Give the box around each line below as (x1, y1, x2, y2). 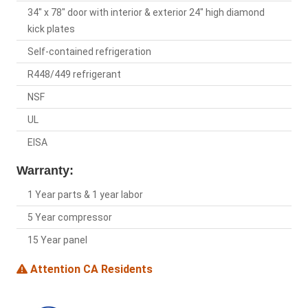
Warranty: (16, 164, 74, 178)
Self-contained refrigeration (27, 46, 151, 58)
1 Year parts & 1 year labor (27, 189, 143, 201)
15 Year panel (27, 234, 87, 246)
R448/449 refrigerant (27, 69, 121, 80)
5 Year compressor (27, 212, 112, 223)
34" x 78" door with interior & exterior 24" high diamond (27, 7, 265, 19)
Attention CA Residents (27, 263, 153, 276)
